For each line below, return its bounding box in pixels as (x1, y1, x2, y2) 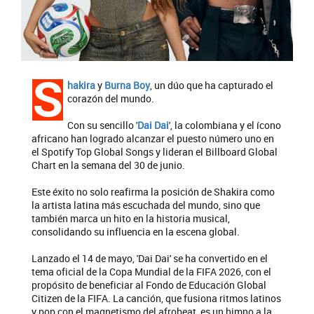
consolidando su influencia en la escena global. (32, 224, 240, 238)
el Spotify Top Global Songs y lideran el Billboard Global (32, 144, 278, 158)
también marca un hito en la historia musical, (32, 211, 230, 225)
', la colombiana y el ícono (169, 118, 281, 132)
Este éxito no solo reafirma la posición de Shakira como (32, 184, 275, 198)
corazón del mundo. (67, 91, 154, 105)
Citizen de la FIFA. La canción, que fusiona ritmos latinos (32, 291, 281, 305)
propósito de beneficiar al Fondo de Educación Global (32, 278, 266, 292)
